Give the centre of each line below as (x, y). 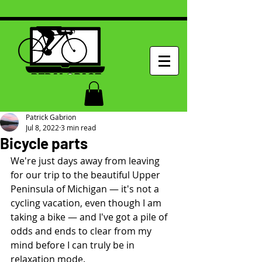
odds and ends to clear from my (82, 231)
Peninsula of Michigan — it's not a (86, 189)
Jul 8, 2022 (42, 127)
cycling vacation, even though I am (87, 203)
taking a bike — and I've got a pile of (90, 217)
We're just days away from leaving (86, 161)
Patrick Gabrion (51, 117)
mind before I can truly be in (74, 245)
